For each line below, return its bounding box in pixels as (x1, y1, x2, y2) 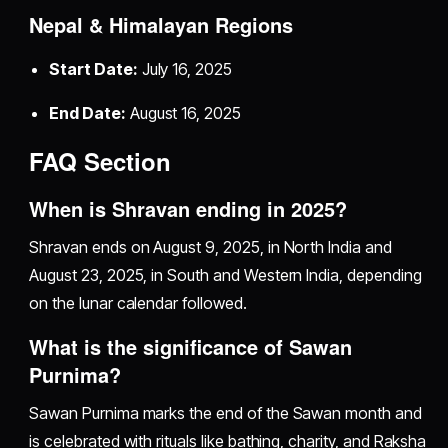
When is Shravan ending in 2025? (29, 194, 348, 224)
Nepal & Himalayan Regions (29, 10, 294, 40)
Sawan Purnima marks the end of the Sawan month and (29, 403, 422, 424)
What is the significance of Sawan (29, 332, 353, 362)
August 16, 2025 (125, 103, 241, 124)
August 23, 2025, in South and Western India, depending (29, 265, 422, 286)
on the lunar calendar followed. (29, 293, 247, 314)
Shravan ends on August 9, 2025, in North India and (29, 237, 392, 258)
